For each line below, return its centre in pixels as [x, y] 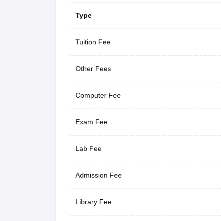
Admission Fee [98, 175]
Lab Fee [88, 148]
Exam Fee [91, 122]
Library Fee [93, 202]
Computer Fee [98, 95]
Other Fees [93, 68]
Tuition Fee [93, 42]
